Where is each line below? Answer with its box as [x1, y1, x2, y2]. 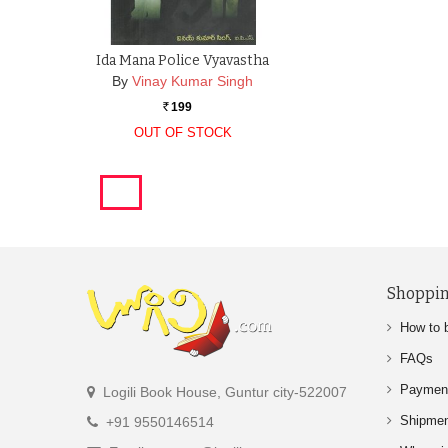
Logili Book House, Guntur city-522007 [99, 384, 347, 400]
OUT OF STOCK [133, 125, 232, 141]
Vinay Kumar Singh [132, 73, 254, 90]
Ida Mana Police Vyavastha [96, 52, 270, 70]
